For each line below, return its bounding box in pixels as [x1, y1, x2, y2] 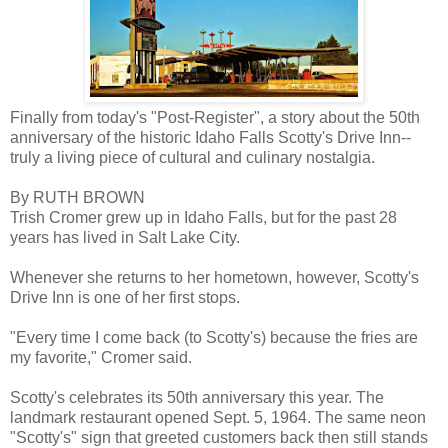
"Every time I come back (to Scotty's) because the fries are [10, 328, 418, 346]
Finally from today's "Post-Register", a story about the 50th [10, 108, 420, 126]
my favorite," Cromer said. [10, 348, 192, 366]
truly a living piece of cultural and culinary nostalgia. [10, 148, 375, 166]
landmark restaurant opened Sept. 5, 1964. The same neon [10, 408, 426, 426]
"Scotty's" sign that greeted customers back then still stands [10, 428, 428, 446]
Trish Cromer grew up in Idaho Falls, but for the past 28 [10, 208, 397, 226]
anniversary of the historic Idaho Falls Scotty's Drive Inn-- [10, 128, 411, 146]
